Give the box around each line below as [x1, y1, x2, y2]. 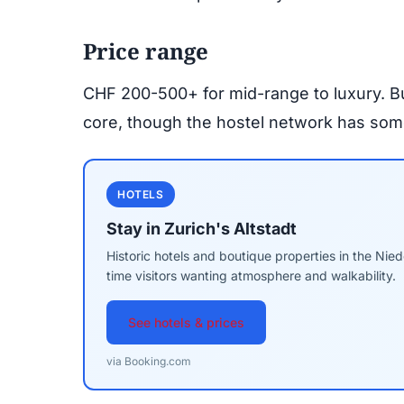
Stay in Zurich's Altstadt [106, 219, 297, 238]
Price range [83, 36, 208, 66]
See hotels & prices [128, 315, 244, 330]
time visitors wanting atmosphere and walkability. [106, 268, 396, 283]
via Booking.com [106, 354, 191, 368]
